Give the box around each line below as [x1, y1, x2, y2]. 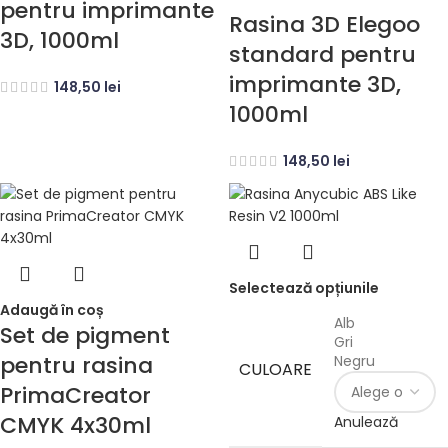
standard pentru [229, 39, 416, 71]
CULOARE [239, 358, 312, 382]
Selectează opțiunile [229, 278, 379, 299]
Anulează [334, 412, 398, 433]
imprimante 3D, [229, 69, 401, 101]
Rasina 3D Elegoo [229, 9, 420, 41]
